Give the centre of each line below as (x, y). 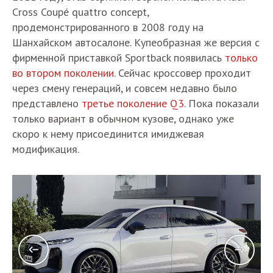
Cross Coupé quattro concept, (80, 12)
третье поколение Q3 (133, 103)
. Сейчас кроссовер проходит (183, 73)
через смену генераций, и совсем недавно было (125, 88)
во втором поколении (63, 73)
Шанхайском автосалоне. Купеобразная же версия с (136, 42)
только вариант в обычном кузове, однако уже (123, 119)
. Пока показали (222, 103)
